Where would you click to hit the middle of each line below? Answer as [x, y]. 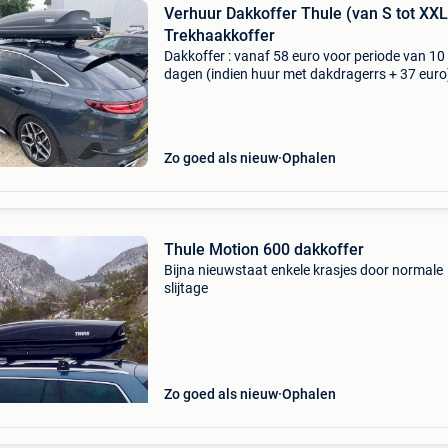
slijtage [185, 288]
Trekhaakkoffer [219, 35]
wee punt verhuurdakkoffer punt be [272, 110]
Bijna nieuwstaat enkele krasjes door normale [303, 270]
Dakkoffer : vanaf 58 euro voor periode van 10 [304, 56]
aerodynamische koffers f [242, 128]
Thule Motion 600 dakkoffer [263, 249]
